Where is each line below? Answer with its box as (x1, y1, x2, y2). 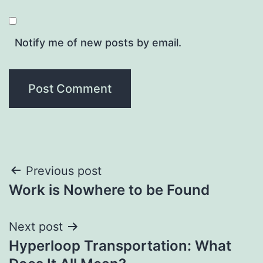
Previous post (26, 163, 102, 178)
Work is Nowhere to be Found (9, 181, 210, 198)
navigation (8, 187, 111, 214)
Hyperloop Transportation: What (9, 237, 231, 254)
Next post (9, 219, 63, 234)
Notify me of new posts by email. (15, 36, 181, 49)
